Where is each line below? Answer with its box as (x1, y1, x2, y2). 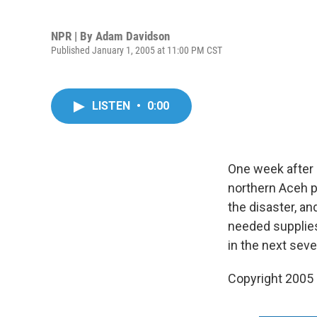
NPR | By (51, 28, 96, 43)
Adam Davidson (96, 28, 170, 43)
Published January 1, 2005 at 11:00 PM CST (51, 44, 222, 56)
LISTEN (92, 99, 133, 113)
